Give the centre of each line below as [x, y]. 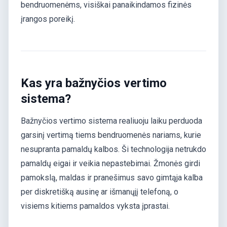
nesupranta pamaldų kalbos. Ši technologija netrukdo [113, 149]
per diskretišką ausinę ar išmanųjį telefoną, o [100, 192]
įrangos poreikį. [48, 19]
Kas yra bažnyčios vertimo [94, 83]
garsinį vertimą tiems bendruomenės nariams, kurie [111, 135]
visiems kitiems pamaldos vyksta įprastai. [95, 206]
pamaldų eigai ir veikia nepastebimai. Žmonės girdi [110, 164]
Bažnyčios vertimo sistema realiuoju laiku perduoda [111, 121]
